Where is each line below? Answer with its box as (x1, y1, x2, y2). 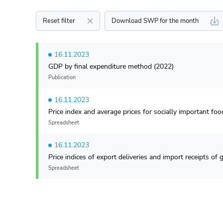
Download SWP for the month (111, 16, 199, 25)
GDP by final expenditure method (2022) (48, 62, 174, 71)
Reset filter (43, 16, 75, 25)
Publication (48, 74, 76, 81)
